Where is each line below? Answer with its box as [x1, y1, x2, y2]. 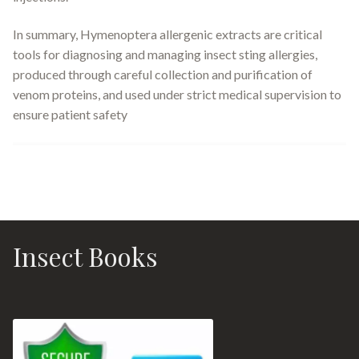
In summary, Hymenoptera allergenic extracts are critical [13, 26, 322, 42]
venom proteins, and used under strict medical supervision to [13, 87, 341, 103]
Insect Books [13, 238, 158, 273]
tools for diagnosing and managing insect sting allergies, [13, 46, 317, 63]
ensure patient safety [13, 107, 127, 123]
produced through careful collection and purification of [13, 67, 313, 83]
